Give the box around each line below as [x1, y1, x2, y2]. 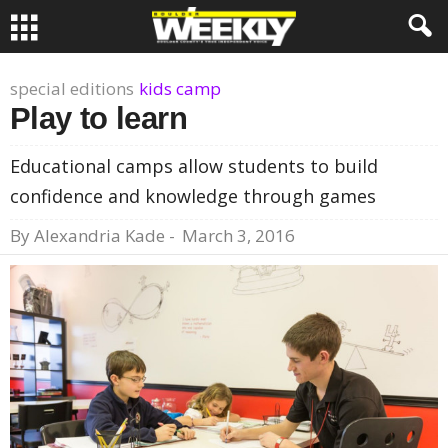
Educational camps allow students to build [10, 154, 378, 178]
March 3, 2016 [182, 224, 295, 247]
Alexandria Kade [34, 224, 165, 247]
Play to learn [10, 101, 187, 136]
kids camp [139, 77, 221, 100]
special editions [10, 77, 134, 100]
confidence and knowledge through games [10, 184, 376, 208]
